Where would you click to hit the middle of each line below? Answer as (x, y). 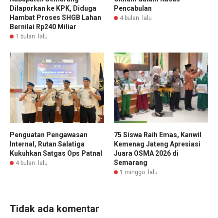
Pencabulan (133, 8)
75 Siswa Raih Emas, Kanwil (158, 135)
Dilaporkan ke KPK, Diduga (53, 8)
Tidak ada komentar (54, 209)
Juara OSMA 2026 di (146, 154)
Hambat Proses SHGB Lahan (55, 17)
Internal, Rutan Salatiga (47, 144)
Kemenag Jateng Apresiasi (157, 144)
